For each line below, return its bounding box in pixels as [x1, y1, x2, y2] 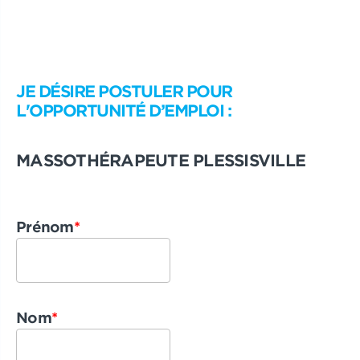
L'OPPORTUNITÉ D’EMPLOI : [16, 100, 231, 120]
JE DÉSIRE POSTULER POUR [16, 81, 232, 100]
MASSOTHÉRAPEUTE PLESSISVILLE [16, 150, 305, 170]
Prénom [16, 218, 74, 235]
